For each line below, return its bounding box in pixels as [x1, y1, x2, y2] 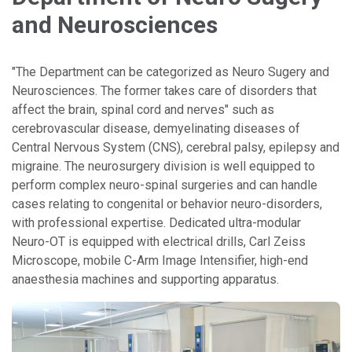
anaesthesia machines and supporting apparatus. [12, 272, 279, 288]
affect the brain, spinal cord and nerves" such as [12, 102, 274, 118]
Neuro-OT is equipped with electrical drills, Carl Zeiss [12, 234, 306, 250]
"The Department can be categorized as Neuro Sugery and [12, 64, 329, 80]
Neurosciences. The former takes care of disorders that [12, 83, 317, 99]
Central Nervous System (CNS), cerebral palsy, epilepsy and [12, 140, 339, 156]
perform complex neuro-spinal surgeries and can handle [12, 178, 317, 193]
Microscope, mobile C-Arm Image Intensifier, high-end [12, 253, 308, 269]
